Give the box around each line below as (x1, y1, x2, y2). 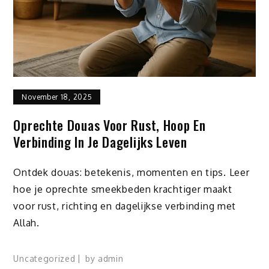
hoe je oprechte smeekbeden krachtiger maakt (13, 183, 232, 195)
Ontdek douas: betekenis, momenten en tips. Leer (13, 166, 250, 178)
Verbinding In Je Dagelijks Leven (13, 132, 187, 152)
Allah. (13, 216, 40, 229)
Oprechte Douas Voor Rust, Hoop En (13, 115, 206, 135)
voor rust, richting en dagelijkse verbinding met (13, 199, 237, 212)
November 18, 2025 (22, 92, 92, 102)
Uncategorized (13, 253, 76, 264)
